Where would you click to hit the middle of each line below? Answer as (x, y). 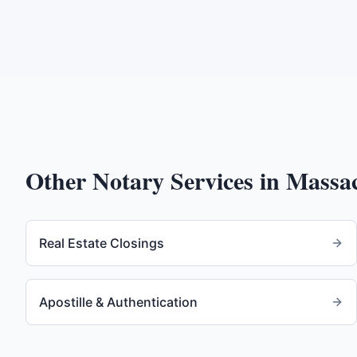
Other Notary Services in (156, 180)
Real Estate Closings (102, 243)
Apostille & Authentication (118, 302)
